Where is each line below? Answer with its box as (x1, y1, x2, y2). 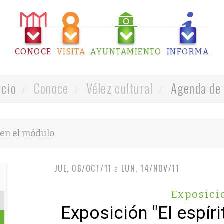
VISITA (56, 47, 86, 56)
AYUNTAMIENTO (90, 47, 162, 56)
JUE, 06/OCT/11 (54, 162, 112, 174)
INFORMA (166, 47, 209, 56)
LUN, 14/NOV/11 (121, 162, 180, 174)
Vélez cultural (83, 79, 153, 97)
